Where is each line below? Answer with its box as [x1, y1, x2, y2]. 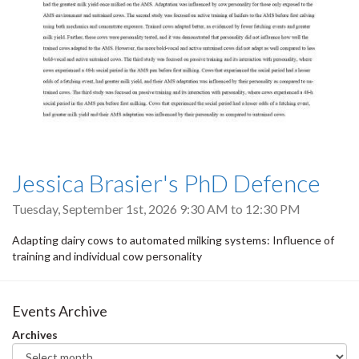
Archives [12, 328, 58, 342]
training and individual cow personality [12, 249, 202, 264]
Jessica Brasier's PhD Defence [12, 168, 321, 198]
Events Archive [12, 302, 107, 321]
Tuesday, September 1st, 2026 [12, 201, 179, 217]
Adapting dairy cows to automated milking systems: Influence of [12, 233, 334, 248]
